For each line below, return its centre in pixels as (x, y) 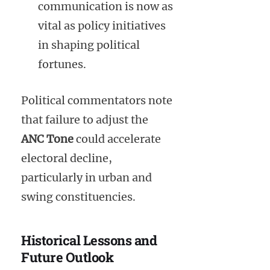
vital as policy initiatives (102, 26)
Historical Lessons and (89, 240)
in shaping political (89, 45)
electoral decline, (67, 159)
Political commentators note (97, 101)
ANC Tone (47, 139)
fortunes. (62, 64)
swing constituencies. (78, 197)
